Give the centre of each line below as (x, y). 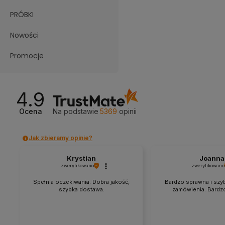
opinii (127, 111)
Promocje (27, 56)
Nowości (24, 35)
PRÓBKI (22, 15)
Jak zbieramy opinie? (61, 138)
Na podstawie (76, 111)
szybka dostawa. (81, 190)
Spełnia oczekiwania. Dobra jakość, (81, 182)
